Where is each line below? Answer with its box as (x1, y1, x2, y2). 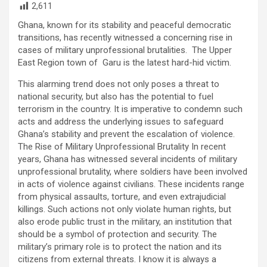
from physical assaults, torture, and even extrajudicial (18, 191, 226, 202)
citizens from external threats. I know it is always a (18, 253, 216, 265)
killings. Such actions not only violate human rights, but (18, 203, 231, 215)
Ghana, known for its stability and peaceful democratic (18, 19, 231, 30)
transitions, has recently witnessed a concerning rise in (18, 32, 232, 43)
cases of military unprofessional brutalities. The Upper (18, 44, 232, 55)
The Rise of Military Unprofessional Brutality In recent (18, 141, 226, 152)
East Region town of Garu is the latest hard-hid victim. (18, 57, 231, 68)
